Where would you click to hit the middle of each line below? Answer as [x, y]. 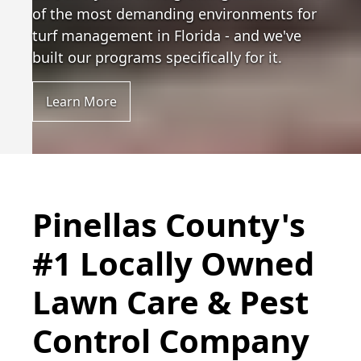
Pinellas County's [169, 224]
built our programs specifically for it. [157, 57]
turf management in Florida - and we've [167, 35]
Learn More [81, 102]
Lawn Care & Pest [170, 302]
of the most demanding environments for [174, 14]
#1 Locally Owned [173, 263]
